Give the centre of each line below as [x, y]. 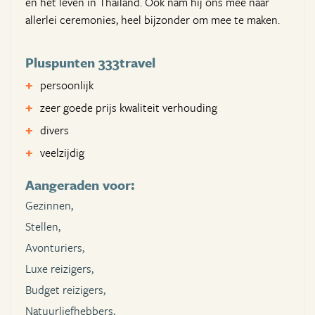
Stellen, [43, 227]
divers [54, 130]
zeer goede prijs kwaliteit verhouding [129, 108]
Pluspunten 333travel [90, 63]
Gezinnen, [49, 206]
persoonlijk [67, 85]
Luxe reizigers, [59, 269]
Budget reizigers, [65, 290]
